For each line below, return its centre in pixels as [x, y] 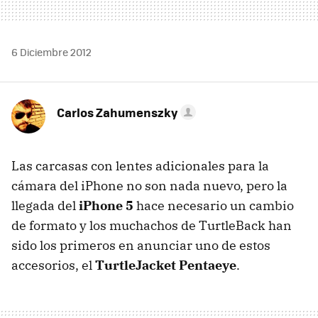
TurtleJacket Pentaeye [166, 265]
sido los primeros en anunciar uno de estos [141, 245]
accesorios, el [53, 265]
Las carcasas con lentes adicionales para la [140, 165]
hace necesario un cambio [214, 205]
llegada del [45, 205]
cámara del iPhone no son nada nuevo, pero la [149, 185]
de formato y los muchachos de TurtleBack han [152, 225]
